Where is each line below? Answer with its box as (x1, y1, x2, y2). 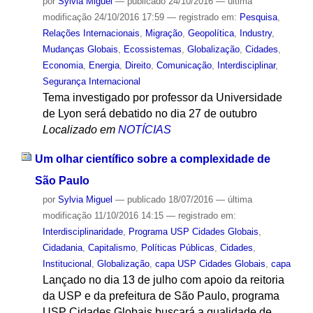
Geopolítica (187, 27, 234, 38)
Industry (239, 27, 272, 38)
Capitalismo (87, 242, 136, 254)
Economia (42, 59, 83, 71)
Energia (88, 59, 119, 71)
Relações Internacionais (42, 27, 140, 38)
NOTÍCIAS (117, 123, 171, 136)
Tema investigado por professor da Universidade (42, 91, 282, 103)
